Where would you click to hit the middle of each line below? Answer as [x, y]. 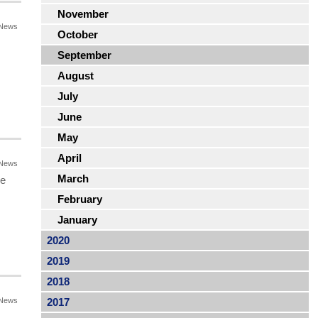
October [77, 35]
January [77, 220]
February [79, 199]
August [75, 76]
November [83, 14]
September [84, 55]
